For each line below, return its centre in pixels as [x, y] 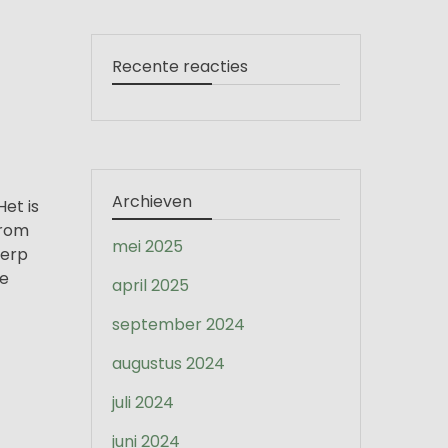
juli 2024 [143, 402]
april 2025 [150, 285]
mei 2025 [147, 246]
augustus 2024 [168, 363]
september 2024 [178, 324]
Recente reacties [180, 66]
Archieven [152, 201]
